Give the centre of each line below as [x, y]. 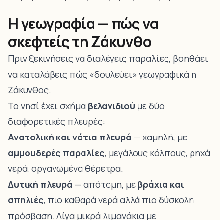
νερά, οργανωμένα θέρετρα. [66, 168]
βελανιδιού [111, 106]
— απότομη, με [105, 184]
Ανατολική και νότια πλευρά [70, 137]
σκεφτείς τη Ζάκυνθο [80, 41]
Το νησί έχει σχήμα [48, 106]
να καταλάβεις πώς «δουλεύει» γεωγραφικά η [102, 74]
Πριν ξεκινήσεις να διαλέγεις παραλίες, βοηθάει [108, 58]
